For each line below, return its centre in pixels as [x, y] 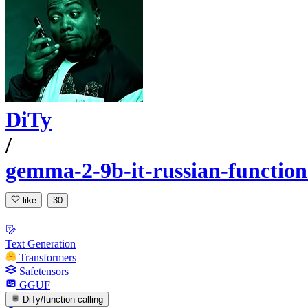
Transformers [48, 257]
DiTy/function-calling [63, 299]
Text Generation [41, 243]
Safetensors [44, 271]
